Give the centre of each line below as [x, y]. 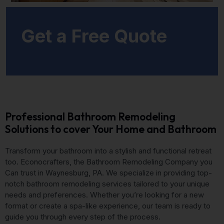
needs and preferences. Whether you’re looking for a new [104, 194]
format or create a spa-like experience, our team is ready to [108, 205]
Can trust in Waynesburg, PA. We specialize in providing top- [108, 172]
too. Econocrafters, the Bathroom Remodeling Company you [109, 161]
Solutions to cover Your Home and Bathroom [111, 129]
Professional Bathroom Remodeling [90, 116]
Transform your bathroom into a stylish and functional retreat [108, 150]
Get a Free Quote [94, 36]
